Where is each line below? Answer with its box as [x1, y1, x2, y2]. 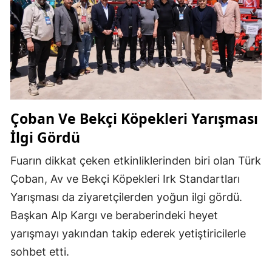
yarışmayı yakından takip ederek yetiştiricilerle [10, 226, 246, 240]
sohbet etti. [10, 245, 69, 258]
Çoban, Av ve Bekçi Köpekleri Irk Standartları [10, 172, 240, 185]
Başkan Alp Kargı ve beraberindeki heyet [10, 208, 218, 222]
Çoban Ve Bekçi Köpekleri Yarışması [10, 108, 258, 128]
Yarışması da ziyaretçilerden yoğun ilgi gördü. [10, 190, 242, 203]
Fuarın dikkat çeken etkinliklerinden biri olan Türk [10, 154, 261, 167]
